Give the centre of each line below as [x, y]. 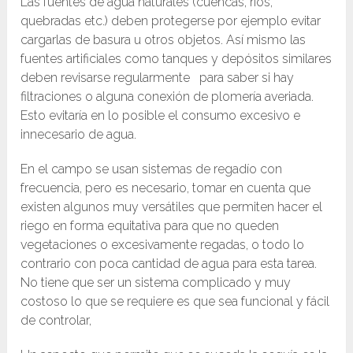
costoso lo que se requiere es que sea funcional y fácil [175, 302]
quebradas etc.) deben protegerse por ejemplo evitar [171, 21]
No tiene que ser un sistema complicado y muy [156, 283]
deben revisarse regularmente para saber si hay [158, 78]
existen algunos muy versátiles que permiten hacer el [172, 207]
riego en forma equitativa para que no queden [150, 226]
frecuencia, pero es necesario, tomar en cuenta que [166, 188]
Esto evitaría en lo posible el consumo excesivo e [161, 116]
